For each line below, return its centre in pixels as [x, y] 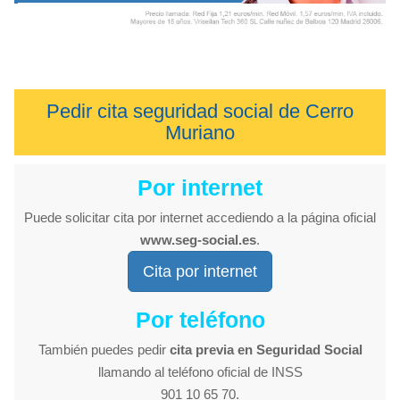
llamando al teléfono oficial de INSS [200, 372]
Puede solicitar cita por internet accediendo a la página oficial [200, 218]
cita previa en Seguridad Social [266, 350]
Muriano [200, 133]
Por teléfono [200, 320]
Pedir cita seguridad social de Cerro [200, 112]
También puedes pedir [104, 350]
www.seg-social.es [198, 240]
